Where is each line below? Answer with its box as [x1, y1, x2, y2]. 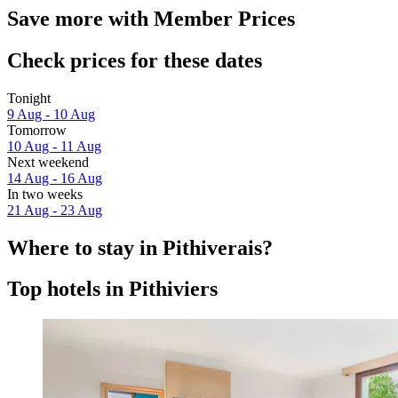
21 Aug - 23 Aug [7, 202, 102, 218]
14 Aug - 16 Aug [7, 170, 102, 186]
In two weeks [7, 186, 83, 202]
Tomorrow [7, 122, 67, 138]
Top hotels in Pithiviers [7, 277, 218, 301]
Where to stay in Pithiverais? [7, 235, 273, 259]
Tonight [7, 90, 51, 106]
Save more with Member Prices [7, 6, 295, 30]
